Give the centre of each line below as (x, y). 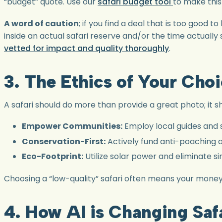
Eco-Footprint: (53, 157)
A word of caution (41, 23)
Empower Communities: (72, 126)
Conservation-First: (64, 141)
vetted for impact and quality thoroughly (86, 48)
